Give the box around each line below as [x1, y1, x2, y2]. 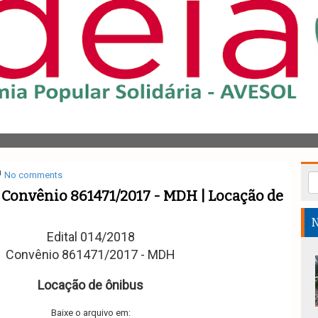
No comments [4, 170, 62, 180]
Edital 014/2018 [46, 229, 135, 244]
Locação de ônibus [38, 278, 144, 292]
